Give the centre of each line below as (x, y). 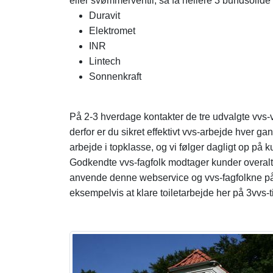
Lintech (105, 61)
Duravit (105, 16)
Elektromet (112, 31)
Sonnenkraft (115, 76)
